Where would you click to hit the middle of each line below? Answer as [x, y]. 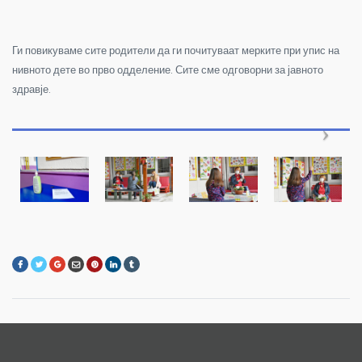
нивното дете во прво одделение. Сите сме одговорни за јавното [168, 69]
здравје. [32, 89]
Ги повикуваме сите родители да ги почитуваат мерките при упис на [176, 50]
